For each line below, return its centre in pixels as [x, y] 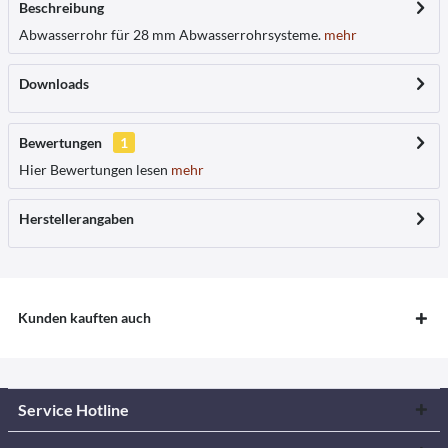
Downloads [54, 83]
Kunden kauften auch [84, 317]
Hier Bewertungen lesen [93, 169]
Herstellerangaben [76, 218]
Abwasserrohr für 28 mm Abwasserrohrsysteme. [170, 34]
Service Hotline [73, 409]
